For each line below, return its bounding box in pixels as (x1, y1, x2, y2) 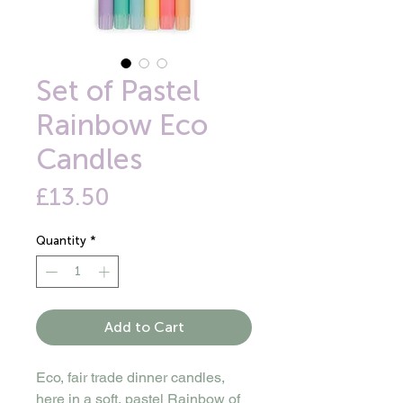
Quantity (36, 234, 86, 248)
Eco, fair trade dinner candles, (36, 368, 225, 386)
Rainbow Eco (36, 108, 208, 143)
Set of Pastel (36, 74, 200, 109)
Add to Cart (103, 318, 184, 336)
